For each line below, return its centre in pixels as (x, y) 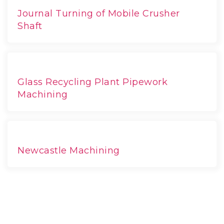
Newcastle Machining (69, 150)
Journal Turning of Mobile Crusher (99, 13)
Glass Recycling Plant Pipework (92, 82)
